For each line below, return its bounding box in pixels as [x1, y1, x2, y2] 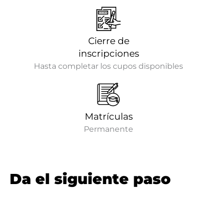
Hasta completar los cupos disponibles [34, 61, 183, 71]
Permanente [84, 124, 133, 134]
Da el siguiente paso [10, 170, 170, 188]
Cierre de [88, 35, 129, 46]
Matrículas [84, 110, 133, 122]
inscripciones [78, 47, 139, 59]
